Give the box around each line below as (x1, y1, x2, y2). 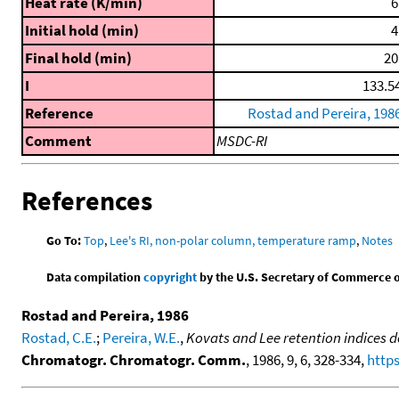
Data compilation (46, 268, 144, 285)
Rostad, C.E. (21, 327, 96, 347)
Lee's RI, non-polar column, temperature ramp (110, 232, 357, 248)
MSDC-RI (216, 131, 267, 151)
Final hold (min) (25, 48, 132, 68)
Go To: (46, 232, 82, 248)
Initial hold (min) (25, 20, 139, 40)
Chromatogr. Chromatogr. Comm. (21, 349, 246, 370)
